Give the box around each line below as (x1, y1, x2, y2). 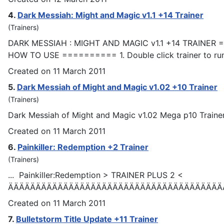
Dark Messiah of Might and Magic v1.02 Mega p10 (8, 109, 199, 120)
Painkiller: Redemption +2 (17, 141, 120, 152)
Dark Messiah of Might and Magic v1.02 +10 (17, 81, 189, 92)
